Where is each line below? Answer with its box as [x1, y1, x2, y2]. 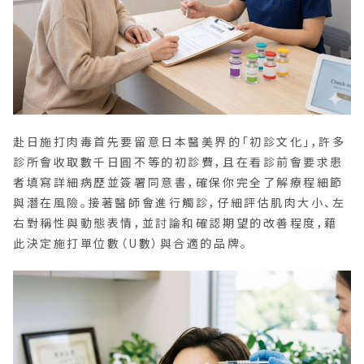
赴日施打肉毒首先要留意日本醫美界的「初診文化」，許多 [13, 133, 346, 150]
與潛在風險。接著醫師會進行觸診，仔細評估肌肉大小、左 [13, 194, 346, 211]
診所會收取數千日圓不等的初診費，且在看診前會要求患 [13, 154, 344, 171]
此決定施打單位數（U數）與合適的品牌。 [13, 235, 249, 252]
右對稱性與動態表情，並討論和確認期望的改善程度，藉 [13, 214, 338, 232]
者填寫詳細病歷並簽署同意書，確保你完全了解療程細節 [13, 174, 344, 191]
